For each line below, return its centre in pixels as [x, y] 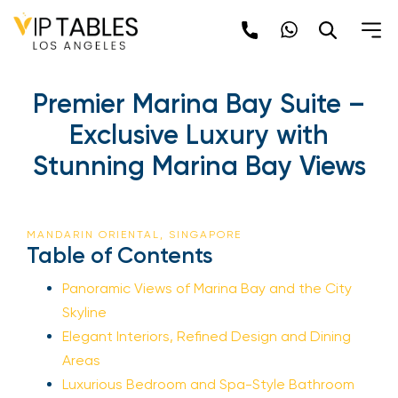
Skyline [84, 312]
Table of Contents [120, 255]
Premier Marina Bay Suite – [199, 104]
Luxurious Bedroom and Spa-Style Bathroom [208, 384]
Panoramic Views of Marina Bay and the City [207, 288]
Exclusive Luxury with [199, 135]
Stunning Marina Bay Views [199, 166]
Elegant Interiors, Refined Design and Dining [207, 336]
